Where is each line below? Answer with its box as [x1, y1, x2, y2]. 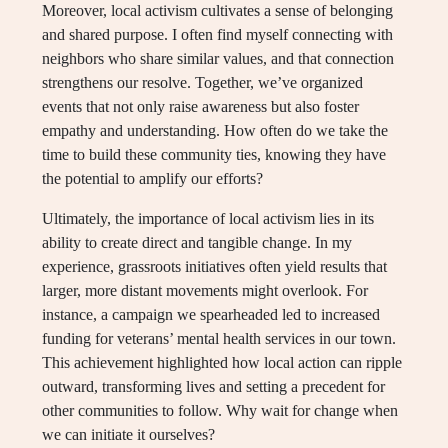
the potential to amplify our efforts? [42, 170, 263, 188]
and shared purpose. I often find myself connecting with [42, 26, 393, 44]
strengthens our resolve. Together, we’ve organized [42, 74, 363, 92]
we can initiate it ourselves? [42, 426, 215, 444]
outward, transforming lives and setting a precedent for [42, 378, 385, 396]
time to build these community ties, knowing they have [42, 146, 386, 164]
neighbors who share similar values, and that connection [42, 50, 394, 68]
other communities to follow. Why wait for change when [42, 402, 398, 420]
